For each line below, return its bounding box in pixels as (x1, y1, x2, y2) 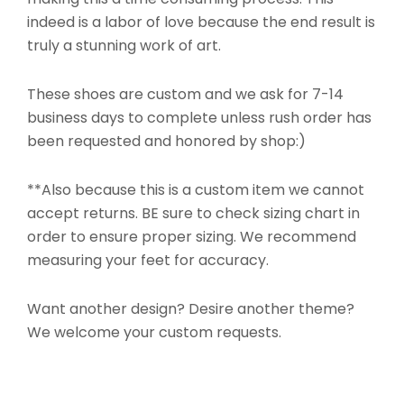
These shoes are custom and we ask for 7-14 (27, 83, 344, 105)
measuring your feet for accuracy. (27, 249, 269, 271)
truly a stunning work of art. (27, 34, 221, 56)
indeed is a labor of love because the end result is (27, 11, 375, 32)
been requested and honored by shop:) (27, 130, 306, 151)
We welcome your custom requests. (27, 321, 281, 343)
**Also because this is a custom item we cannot (27, 179, 364, 200)
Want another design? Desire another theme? (27, 298, 354, 319)
